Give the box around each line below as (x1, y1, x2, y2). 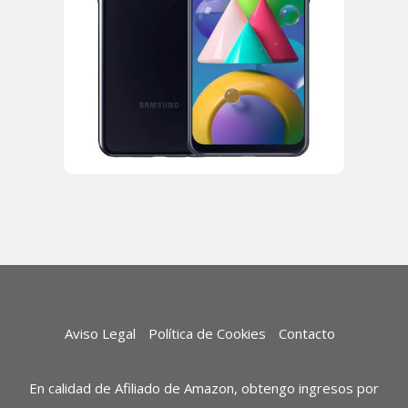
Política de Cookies (148, 324, 266, 342)
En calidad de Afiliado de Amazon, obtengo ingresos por (29, 379, 379, 397)
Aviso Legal (64, 324, 136, 342)
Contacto (278, 324, 335, 342)
